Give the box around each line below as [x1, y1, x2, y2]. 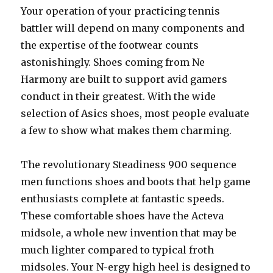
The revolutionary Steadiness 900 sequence [21, 158, 237, 171]
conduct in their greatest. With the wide [21, 90, 216, 102]
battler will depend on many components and [21, 22, 245, 34]
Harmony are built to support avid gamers [21, 73, 228, 85]
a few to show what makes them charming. [21, 124, 232, 136]
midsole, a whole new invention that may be [21, 227, 237, 239]
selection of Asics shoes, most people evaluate [21, 107, 250, 119]
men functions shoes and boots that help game [21, 175, 251, 188]
